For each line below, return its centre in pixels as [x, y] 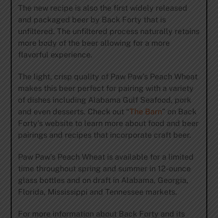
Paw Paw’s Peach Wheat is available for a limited [106, 157]
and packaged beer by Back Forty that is [92, 20]
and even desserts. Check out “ [73, 112]
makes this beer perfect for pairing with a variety [106, 89]
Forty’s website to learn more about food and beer [108, 124]
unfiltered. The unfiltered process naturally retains [109, 32]
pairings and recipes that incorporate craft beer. [104, 135]
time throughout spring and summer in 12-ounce [104, 168]
